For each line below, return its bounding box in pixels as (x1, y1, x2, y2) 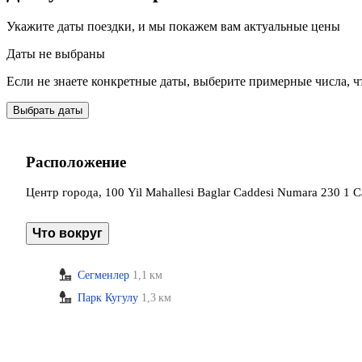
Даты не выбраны (6, 46, 105, 61)
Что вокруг (32, 226, 103, 241)
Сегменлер (78, 269, 129, 282)
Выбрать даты (13, 103, 82, 116)
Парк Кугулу (78, 292, 138, 305)
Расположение (26, 153, 126, 170)
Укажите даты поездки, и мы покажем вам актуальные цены (6, 19, 340, 33)
